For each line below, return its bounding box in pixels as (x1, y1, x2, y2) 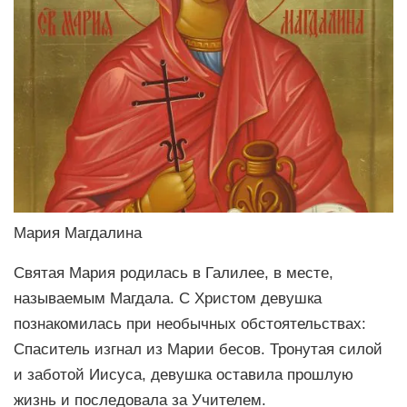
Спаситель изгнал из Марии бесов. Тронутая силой (14, 341, 382, 358)
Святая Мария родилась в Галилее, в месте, (14, 264, 333, 282)
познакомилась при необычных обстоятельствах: (14, 315, 366, 333)
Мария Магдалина (14, 223, 142, 241)
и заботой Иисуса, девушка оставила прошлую (14, 366, 353, 383)
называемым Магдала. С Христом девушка (14, 290, 322, 307)
